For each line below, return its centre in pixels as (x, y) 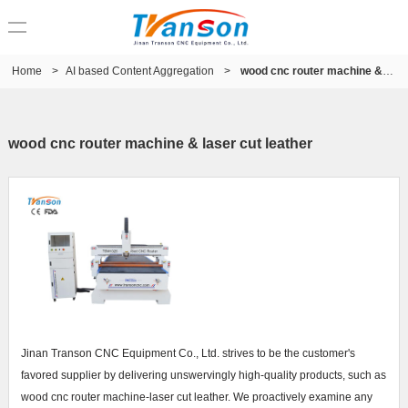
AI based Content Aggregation (140, 71)
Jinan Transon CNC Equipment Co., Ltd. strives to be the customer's (188, 353)
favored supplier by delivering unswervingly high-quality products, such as (203, 375)
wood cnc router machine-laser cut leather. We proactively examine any (196, 397)
